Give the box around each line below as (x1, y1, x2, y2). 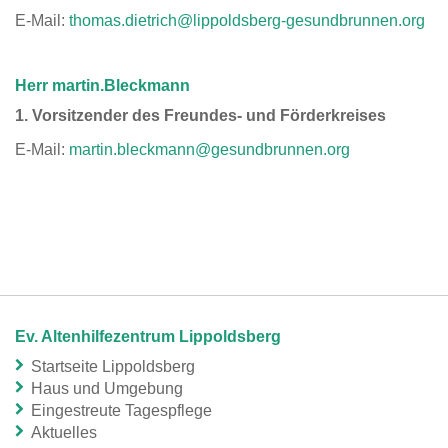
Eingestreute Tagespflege (31, 402, 212, 420)
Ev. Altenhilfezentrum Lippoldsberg (15, 328, 281, 346)
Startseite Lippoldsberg (31, 358, 195, 376)
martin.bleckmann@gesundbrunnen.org (69, 141, 350, 159)
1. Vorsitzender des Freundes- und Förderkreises (15, 106, 386, 124)
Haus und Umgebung (31, 380, 183, 398)
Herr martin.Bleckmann (15, 76, 190, 94)
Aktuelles (31, 424, 97, 442)
